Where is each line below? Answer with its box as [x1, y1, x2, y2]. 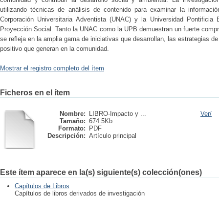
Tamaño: [60, 117, 86, 125]
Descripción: [47, 132, 86, 139]
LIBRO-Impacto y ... [89, 110, 146, 117]
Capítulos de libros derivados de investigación [15, 190, 145, 197]
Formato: [58, 125, 86, 132]
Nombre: [60, 110, 86, 117]
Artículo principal [89, 132, 136, 139]
